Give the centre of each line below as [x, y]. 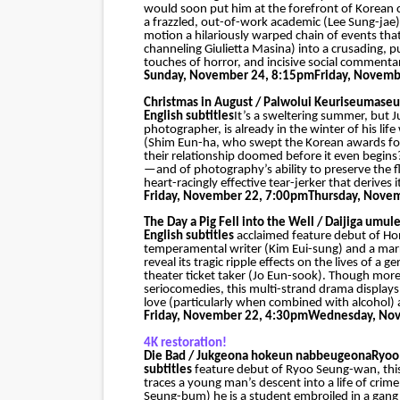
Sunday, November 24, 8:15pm [229, 76]
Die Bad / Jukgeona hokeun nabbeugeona [257, 356]
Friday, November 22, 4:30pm [225, 317]
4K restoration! [185, 343]
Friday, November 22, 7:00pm [225, 196]
